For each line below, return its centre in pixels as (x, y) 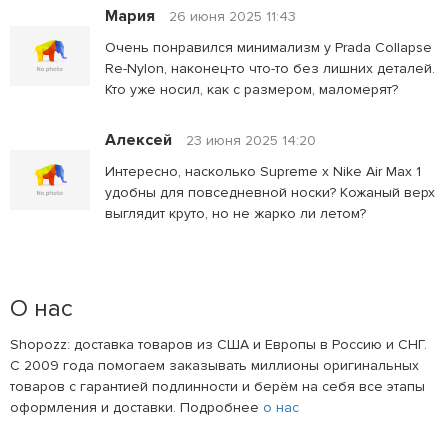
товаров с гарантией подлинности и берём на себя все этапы (217, 386)
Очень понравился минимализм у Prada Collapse (268, 47)
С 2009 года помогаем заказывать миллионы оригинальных (214, 365)
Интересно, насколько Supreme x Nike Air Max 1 (263, 171)
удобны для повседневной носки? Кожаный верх (270, 192)
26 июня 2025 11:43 (232, 16)
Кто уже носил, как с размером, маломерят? (251, 89)
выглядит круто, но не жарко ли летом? (235, 213)
